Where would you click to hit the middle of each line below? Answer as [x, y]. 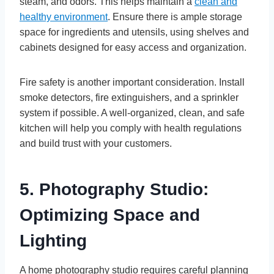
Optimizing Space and [110, 215]
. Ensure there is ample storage [175, 17]
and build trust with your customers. [96, 144]
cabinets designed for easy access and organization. [133, 48]
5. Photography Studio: [114, 190]
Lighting [53, 241]
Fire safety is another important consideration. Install [132, 83]
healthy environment [64, 17]
